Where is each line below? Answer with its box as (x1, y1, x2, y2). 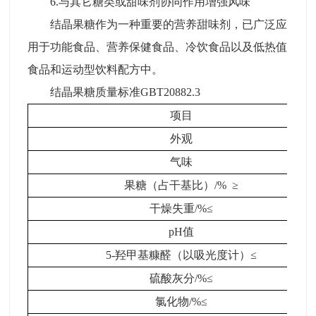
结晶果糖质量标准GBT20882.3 (50, 85, 200, 98)
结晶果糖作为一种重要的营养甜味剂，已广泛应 (50, 18, 287, 30)
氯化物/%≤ (154, 295, 207, 308)
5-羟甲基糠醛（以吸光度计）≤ (105, 248, 257, 261)
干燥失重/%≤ (149, 202, 213, 214)
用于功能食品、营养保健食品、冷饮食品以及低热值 (28, 40, 287, 53)
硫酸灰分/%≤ (149, 272, 213, 284)
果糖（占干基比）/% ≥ (123, 178, 238, 191)
